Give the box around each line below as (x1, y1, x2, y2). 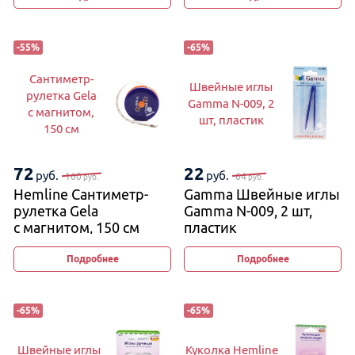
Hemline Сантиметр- (13, 186, 148, 202)
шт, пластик (198, 113, 264, 127)
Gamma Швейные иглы (184, 186, 340, 202)
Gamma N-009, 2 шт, (184, 203, 312, 219)
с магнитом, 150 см (13, 219, 139, 235)
